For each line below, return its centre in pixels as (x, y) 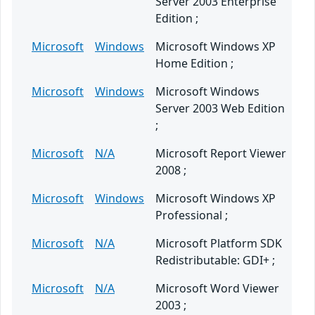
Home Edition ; (194, 64)
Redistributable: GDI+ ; (215, 261)
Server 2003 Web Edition (220, 109)
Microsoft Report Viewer (221, 154)
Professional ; (192, 216)
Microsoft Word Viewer (217, 289)
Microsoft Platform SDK (219, 244)
